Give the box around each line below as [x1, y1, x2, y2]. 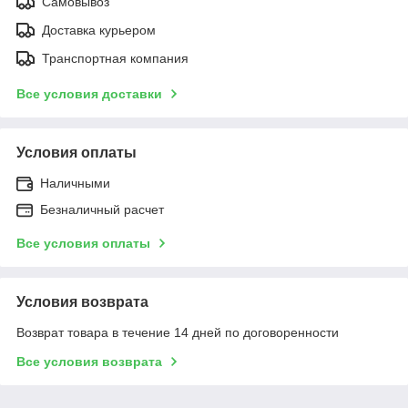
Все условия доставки [16, 86, 162, 101]
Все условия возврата [16, 353, 162, 369]
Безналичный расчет [40, 201, 164, 217]
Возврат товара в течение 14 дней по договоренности [16, 324, 339, 340]
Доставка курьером [42, 22, 156, 37]
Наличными [40, 175, 110, 190]
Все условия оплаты [16, 235, 150, 250]
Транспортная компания [42, 50, 189, 66]
